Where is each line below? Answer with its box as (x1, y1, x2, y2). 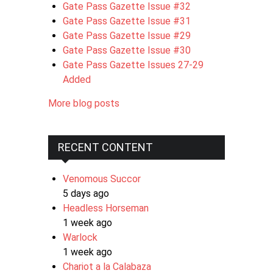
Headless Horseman (63, 202, 149, 214)
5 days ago (63, 188, 109, 199)
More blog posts (48, 97, 119, 109)
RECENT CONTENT (58, 141, 153, 154)
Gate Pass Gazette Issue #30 (63, 44, 191, 56)
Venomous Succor (63, 173, 141, 185)
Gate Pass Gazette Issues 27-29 (63, 59, 204, 71)
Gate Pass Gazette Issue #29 (63, 30, 191, 41)
